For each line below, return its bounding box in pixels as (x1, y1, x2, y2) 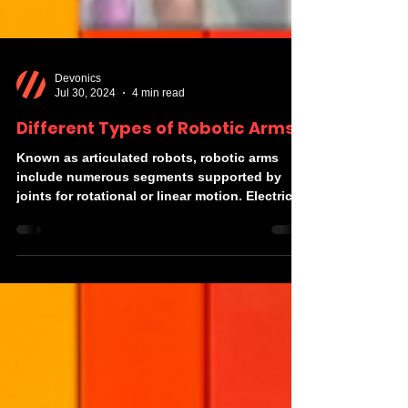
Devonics (55, 169, 101, 183)
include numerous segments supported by (16, 267, 281, 282)
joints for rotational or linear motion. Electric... (16, 286, 303, 301)
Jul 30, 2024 (55, 185, 116, 199)
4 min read (132, 185, 185, 199)
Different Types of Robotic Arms (16, 214, 295, 238)
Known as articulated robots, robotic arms (16, 248, 279, 263)
